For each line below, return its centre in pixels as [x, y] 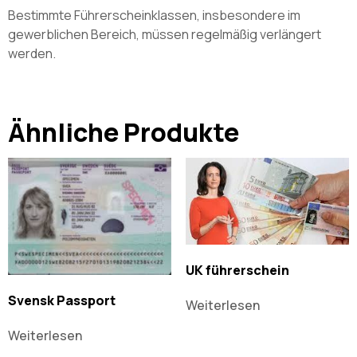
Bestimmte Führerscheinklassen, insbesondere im [154, 16]
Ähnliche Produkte [124, 132]
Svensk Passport [62, 300]
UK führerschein [237, 270]
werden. [32, 54]
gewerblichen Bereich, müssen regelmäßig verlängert [165, 35]
